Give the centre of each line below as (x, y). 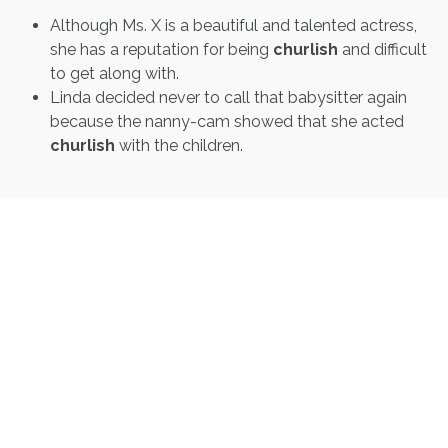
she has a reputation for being (161, 49)
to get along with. (114, 73)
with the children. (179, 145)
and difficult (382, 49)
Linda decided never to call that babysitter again (228, 97)
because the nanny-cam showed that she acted (227, 121)
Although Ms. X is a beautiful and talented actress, (233, 25)
